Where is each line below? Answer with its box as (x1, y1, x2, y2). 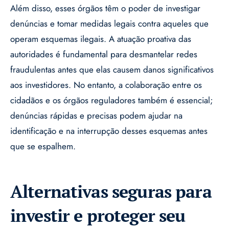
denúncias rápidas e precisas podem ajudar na (10, 109, 182, 122)
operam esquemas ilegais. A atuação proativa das (10, 33, 191, 45)
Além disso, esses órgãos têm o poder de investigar (10, 2, 200, 15)
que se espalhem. (10, 140, 76, 153)
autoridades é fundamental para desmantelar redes (10, 48, 197, 61)
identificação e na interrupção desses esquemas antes (10, 125, 208, 138)
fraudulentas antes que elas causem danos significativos (10, 63, 214, 76)
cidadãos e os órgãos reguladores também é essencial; (10, 94, 213, 107)
